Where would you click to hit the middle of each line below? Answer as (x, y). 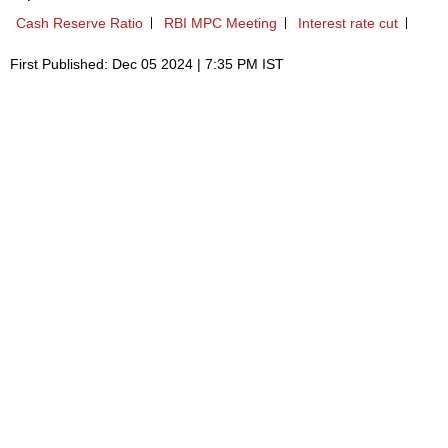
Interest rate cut (348, 23)
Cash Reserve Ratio (79, 23)
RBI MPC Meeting (220, 23)
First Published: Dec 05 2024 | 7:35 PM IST (147, 64)
